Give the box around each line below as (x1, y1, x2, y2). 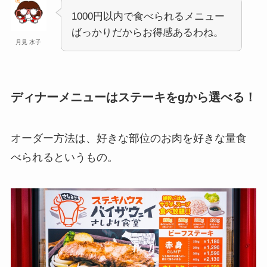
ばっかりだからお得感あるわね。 (71, 27, 223, 39)
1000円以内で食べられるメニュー (71, 11, 225, 23)
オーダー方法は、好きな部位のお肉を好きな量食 (10, 132, 247, 145)
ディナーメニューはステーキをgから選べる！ (10, 90, 256, 104)
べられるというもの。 (10, 151, 118, 164)
